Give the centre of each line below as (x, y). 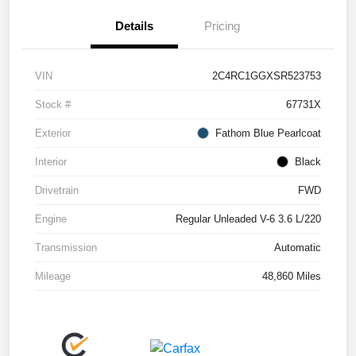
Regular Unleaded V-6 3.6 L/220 (248, 219)
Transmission (66, 248)
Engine (51, 219)
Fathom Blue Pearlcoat (268, 133)
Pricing (222, 26)
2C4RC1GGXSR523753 (267, 76)
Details (134, 26)
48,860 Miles (292, 277)
